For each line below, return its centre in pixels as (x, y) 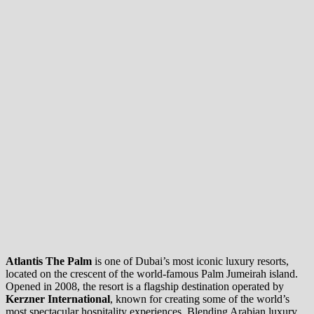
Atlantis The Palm (49, 261)
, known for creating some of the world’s (200, 299)
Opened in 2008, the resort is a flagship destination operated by (145, 286)
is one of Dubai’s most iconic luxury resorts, (190, 261)
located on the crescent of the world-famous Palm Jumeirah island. (152, 273)
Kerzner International (58, 299)
